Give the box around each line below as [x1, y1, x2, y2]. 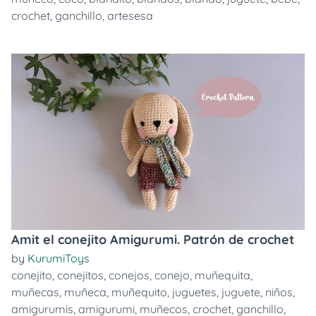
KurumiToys [28, 251, 90, 265]
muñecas [11, 285, 59, 299]
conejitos [57, 268, 104, 282]
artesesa [107, 8, 153, 23]
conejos [109, 268, 150, 282]
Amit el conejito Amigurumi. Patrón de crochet [11, 231, 294, 248]
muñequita [195, 268, 250, 282]
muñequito [111, 285, 167, 299]
